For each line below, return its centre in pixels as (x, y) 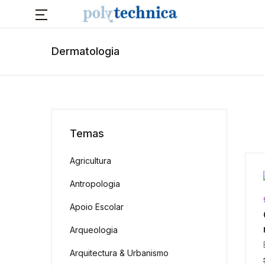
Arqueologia (94, 230)
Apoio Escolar (97, 207)
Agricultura (91, 161)
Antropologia (95, 184)
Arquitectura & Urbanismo (119, 253)
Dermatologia (85, 51)
